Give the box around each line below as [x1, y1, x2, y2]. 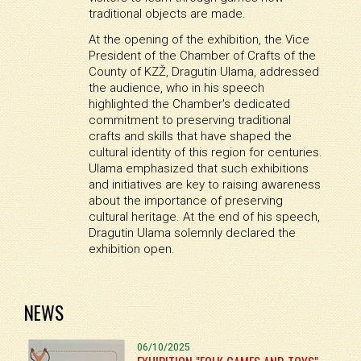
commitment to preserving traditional [88, 113, 291, 128]
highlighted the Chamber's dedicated [88, 97, 290, 112]
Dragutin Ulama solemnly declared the [88, 226, 296, 241]
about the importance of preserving [88, 193, 283, 209]
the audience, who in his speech [88, 81, 264, 96]
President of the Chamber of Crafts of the [88, 48, 316, 64]
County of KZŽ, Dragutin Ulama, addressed [88, 64, 319, 80]
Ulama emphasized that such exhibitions [88, 161, 309, 176]
